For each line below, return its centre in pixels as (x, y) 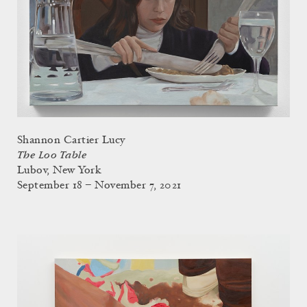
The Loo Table (52, 155)
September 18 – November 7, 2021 (99, 185)
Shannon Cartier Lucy (71, 140)
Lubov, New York (60, 170)
